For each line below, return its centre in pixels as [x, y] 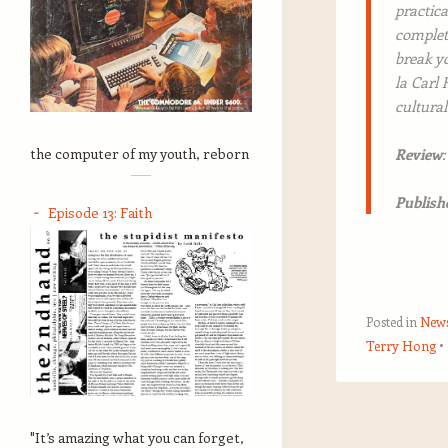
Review [418, 153]
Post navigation [391, 417]
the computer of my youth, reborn [139, 153]
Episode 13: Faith [100, 212]
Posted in [393, 321]
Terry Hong [401, 345]
